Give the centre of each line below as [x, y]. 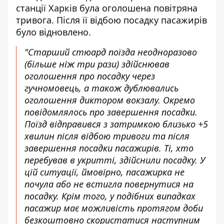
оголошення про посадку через [90, 76]
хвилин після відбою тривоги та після [107, 136]
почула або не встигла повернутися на [109, 184]
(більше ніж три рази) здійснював [97, 64]
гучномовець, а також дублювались [101, 88]
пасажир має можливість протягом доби [114, 208]
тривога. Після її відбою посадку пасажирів [111, 20]
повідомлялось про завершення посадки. [111, 112]
